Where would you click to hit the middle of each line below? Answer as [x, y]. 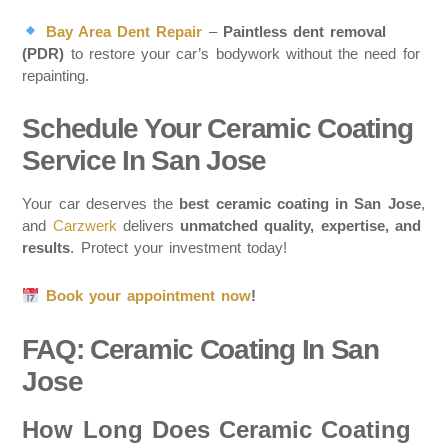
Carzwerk [84, 225]
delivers [148, 225]
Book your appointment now [148, 296]
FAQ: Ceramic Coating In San [200, 349]
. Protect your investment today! [179, 247]
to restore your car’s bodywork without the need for [242, 53]
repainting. [56, 75]
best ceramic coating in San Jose [300, 203]
